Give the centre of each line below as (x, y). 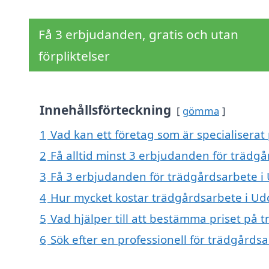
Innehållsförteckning (105, 110)
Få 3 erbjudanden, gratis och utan (138, 35)
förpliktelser (74, 56)
